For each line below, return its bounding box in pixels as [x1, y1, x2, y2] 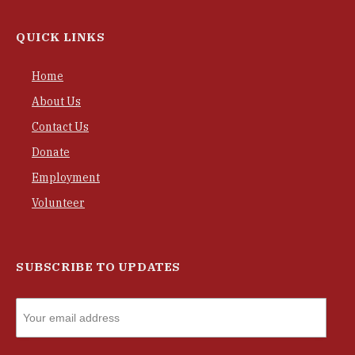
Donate [32, 144, 70, 159]
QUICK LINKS [16, 29, 105, 44]
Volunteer [32, 195, 85, 210]
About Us [32, 94, 81, 109]
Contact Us [32, 119, 89, 134]
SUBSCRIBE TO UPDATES [16, 258, 181, 274]
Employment [32, 170, 100, 185]
